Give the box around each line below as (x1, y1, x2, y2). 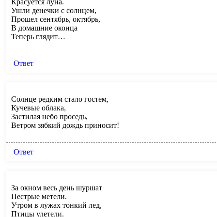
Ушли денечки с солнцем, (11, 6, 96, 15)
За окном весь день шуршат (11, 183, 102, 192)
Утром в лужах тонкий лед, (11, 201, 102, 209)
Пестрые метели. (11, 192, 67, 201)
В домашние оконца (11, 23, 77, 32)
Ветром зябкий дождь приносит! (11, 121, 119, 129)
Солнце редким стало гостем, (11, 94, 108, 103)
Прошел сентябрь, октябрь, (11, 15, 100, 23)
